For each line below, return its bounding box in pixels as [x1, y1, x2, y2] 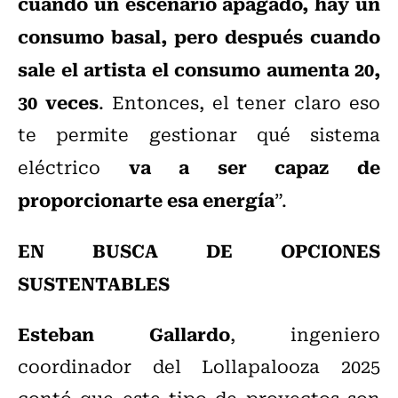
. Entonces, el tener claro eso [98, 88, 381, 116]
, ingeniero [230, 320, 380, 348]
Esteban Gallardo [18, 319, 230, 348]
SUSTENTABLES [18, 268, 170, 298]
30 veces [18, 87, 99, 116]
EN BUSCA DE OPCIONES [18, 235, 380, 265]
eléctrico [18, 153, 129, 181]
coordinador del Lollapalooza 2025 [18, 352, 380, 380]
